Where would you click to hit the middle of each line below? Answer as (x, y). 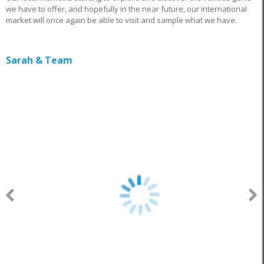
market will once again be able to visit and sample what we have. (121, 20)
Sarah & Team (39, 60)
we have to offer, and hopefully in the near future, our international (126, 9)
